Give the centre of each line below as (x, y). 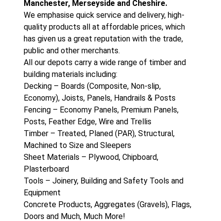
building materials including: (71, 74)
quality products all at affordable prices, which (104, 27)
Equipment (42, 192)
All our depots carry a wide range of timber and (105, 62)
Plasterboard (46, 169)
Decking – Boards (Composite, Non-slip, (92, 86)
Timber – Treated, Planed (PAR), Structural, (99, 133)
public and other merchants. (72, 50)
